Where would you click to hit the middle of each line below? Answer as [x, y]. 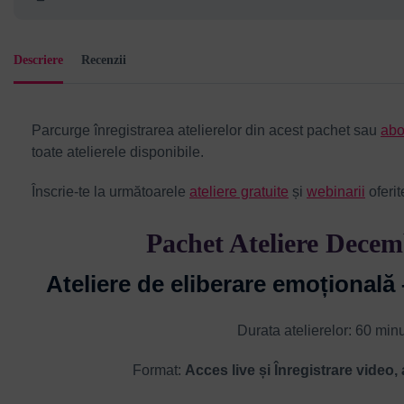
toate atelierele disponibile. [118, 151]
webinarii [336, 191]
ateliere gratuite [239, 191]
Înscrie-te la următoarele [110, 191]
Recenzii [104, 60]
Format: [159, 370]
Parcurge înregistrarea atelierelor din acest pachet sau [206, 130]
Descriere [38, 60]
